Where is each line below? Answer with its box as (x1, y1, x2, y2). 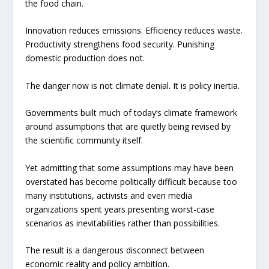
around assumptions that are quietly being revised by (25, 121, 231, 133)
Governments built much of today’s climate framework (25, 107, 238, 119)
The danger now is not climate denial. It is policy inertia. (25, 79, 240, 91)
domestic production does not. (25, 52, 145, 64)
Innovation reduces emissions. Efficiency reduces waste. (25, 25, 243, 37)
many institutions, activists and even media (25, 189, 193, 201)
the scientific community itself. (25, 134, 144, 147)
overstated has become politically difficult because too (25, 175, 238, 187)
